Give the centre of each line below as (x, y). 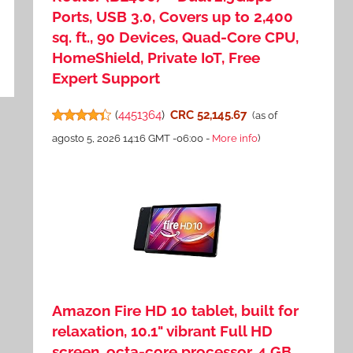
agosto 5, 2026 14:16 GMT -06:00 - (132, 138)
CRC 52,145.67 (208, 115)
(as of (264, 115)
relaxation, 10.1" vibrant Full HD (163, 331)
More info (235, 138)
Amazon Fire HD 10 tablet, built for (176, 311)
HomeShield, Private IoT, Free (156, 57)
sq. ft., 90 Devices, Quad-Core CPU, (176, 37)
